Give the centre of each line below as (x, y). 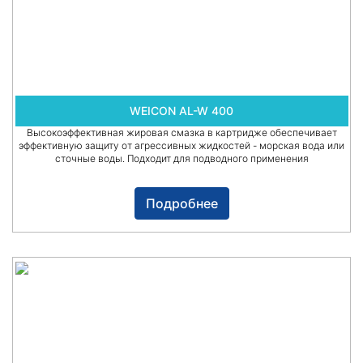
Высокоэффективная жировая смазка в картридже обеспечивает (181, 133)
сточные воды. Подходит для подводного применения (181, 159)
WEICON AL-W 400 (181, 111)
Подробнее (181, 204)
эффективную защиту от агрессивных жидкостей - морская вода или (181, 146)
